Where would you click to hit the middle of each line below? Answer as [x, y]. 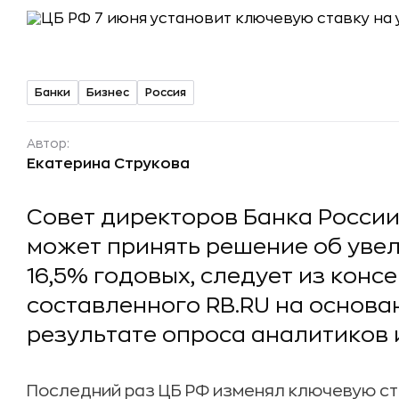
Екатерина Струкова [108, 164]
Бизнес [108, 92]
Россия [166, 92]
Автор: [48, 143]
